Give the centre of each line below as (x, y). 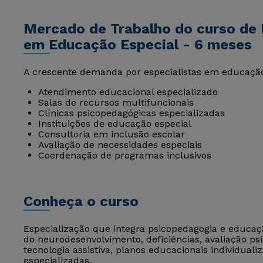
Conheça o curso (81, 201)
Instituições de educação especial (115, 124)
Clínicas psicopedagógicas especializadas (131, 113)
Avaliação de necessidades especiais (120, 145)
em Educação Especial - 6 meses (138, 45)
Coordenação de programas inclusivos (125, 155)
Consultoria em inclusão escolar (112, 134)
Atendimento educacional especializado (128, 92)
